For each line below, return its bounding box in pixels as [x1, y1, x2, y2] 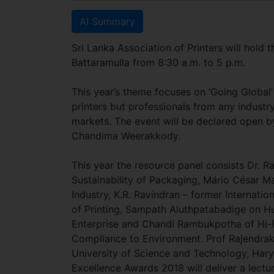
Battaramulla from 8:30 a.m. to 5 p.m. [72, 56, 248, 68]
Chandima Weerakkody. [72, 130, 183, 142]
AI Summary [80, 15, 135, 28]
